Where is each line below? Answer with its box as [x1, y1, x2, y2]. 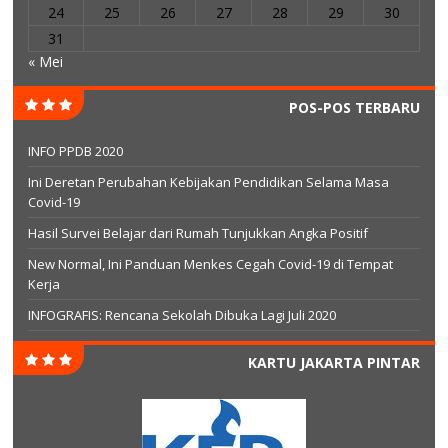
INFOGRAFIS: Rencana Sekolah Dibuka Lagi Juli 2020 [28, 306, 336, 325]
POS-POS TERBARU [289, 98, 420, 118]
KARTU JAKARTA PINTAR [248, 353, 420, 373]
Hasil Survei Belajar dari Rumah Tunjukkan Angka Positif [28, 224, 368, 243]
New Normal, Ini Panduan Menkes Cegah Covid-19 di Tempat [28, 255, 393, 274]
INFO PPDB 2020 [28, 142, 123, 161]
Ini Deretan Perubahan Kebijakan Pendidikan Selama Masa [28, 173, 389, 192]
